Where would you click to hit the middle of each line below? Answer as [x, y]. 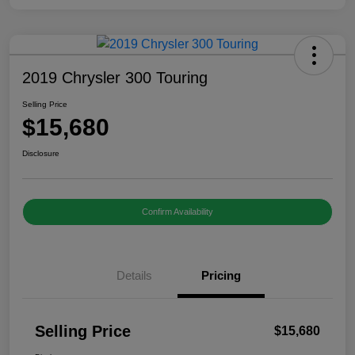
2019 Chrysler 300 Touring [115, 78]
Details [134, 276]
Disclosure [41, 154]
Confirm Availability [177, 212]
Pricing [221, 276]
